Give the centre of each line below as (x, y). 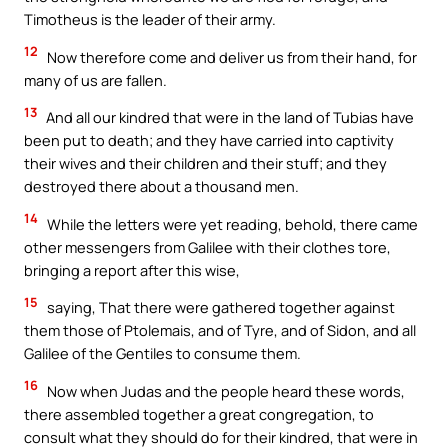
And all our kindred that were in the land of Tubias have (228, 117)
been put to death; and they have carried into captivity (209, 140)
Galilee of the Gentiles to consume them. (162, 353)
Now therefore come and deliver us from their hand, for (230, 56)
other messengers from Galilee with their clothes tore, (207, 246)
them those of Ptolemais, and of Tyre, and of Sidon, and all (220, 330)
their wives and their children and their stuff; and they (205, 163)
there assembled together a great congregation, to (199, 413)
